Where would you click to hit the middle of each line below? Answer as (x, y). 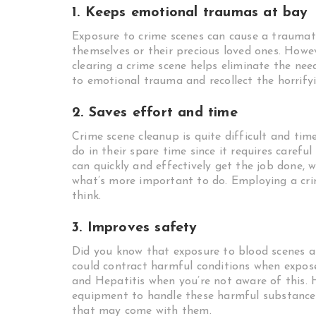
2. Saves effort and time (155, 113)
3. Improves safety (135, 228)
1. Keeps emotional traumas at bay (190, 13)
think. (87, 196)
